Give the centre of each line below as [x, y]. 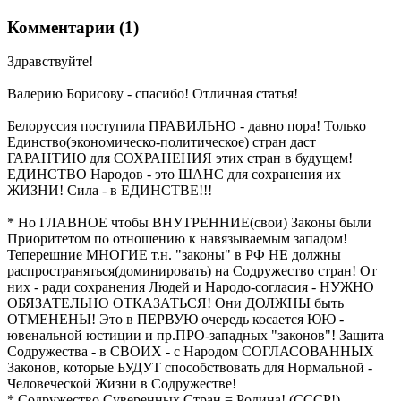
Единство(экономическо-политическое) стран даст [162, 142]
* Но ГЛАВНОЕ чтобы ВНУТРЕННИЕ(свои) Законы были [189, 223]
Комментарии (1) [73, 27]
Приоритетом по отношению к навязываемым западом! [177, 239]
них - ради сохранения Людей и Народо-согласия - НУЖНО [191, 287]
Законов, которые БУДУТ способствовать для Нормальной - [190, 368]
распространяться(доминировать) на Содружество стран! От [192, 271]
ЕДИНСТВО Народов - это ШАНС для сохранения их [174, 175]
